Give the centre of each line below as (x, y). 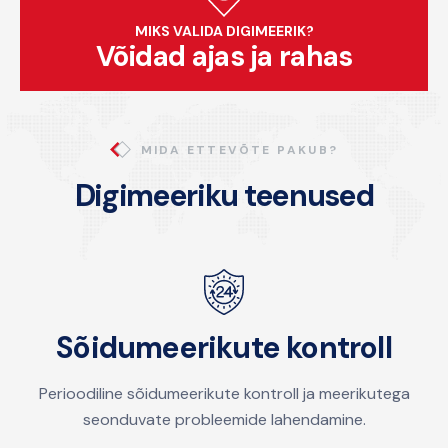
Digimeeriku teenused (224, 196)
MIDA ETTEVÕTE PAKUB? (239, 149)
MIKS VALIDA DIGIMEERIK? (224, 31)
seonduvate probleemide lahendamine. (224, 420)
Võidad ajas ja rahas (224, 57)
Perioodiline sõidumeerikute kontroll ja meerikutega (224, 394)
